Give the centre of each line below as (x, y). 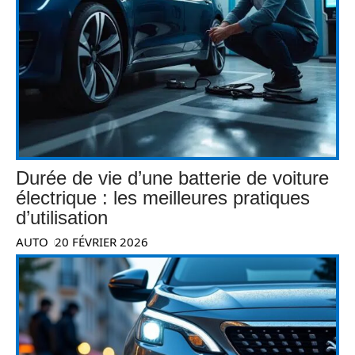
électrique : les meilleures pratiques (163, 198)
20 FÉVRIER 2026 (102, 242)
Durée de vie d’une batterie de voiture (172, 178)
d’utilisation (62, 218)
